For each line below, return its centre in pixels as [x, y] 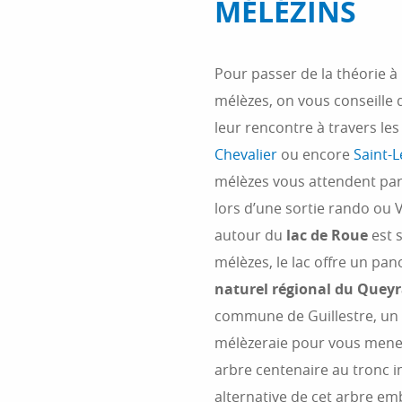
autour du [250, 235]
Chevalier [246, 154]
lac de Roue [327, 235]
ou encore [315, 154]
